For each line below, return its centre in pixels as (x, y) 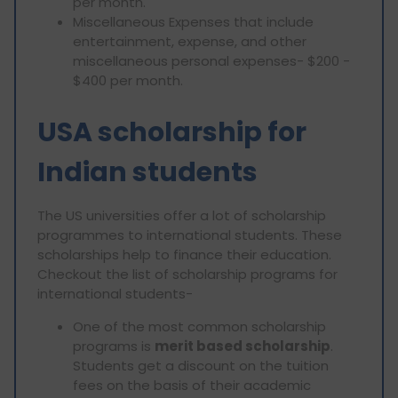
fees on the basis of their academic (192, 386)
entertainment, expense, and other (190, 42)
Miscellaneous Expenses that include (193, 22)
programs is (114, 346)
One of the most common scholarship (199, 327)
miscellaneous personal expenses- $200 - (211, 61)
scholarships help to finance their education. (184, 255)
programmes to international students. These (190, 235)
